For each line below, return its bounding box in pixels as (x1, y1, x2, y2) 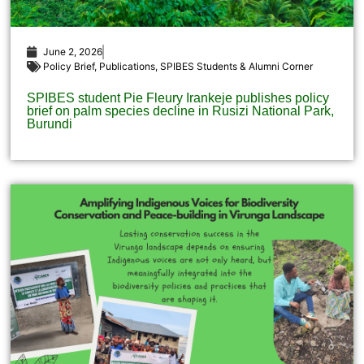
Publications (99, 60, 156, 73)
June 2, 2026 (43, 45, 103, 58)
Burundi (27, 117, 73, 132)
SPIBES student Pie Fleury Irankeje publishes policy (27, 91, 330, 106)
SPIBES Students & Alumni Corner (160, 60, 314, 73)
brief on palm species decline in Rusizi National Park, (27, 104, 335, 119)
